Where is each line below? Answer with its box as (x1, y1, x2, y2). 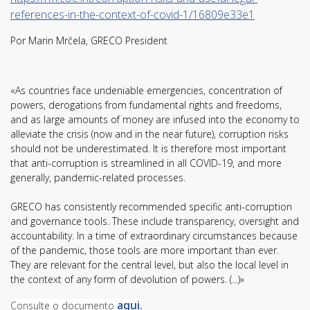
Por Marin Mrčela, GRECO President (10, 34, 167, 48)
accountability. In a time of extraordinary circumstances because (10, 229, 298, 243)
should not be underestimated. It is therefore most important (10, 142, 286, 156)
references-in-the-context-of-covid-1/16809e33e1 (10, 7, 255, 23)
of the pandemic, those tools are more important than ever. (10, 244, 279, 257)
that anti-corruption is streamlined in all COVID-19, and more (10, 156, 282, 170)
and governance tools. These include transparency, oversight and (10, 215, 299, 228)
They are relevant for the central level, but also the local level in (10, 258, 289, 272)
